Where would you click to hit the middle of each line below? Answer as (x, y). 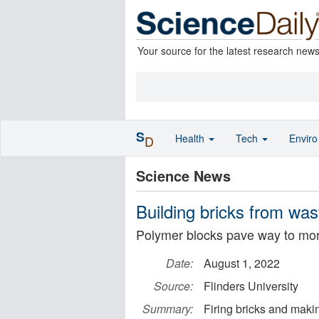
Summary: (168, 309)
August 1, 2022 (242, 263)
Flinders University (251, 286)
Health (191, 138)
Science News (183, 176)
